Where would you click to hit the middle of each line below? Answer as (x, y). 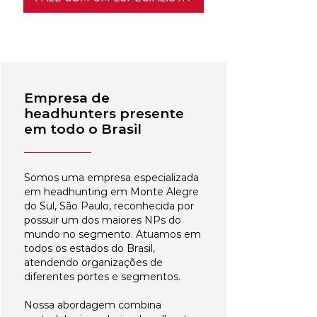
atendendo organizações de (93, 263)
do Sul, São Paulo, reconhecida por (109, 206)
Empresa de (67, 98)
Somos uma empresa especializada (111, 178)
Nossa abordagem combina (93, 305)
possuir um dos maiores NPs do (103, 220)
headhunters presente (104, 114)
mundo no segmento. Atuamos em (113, 234)
